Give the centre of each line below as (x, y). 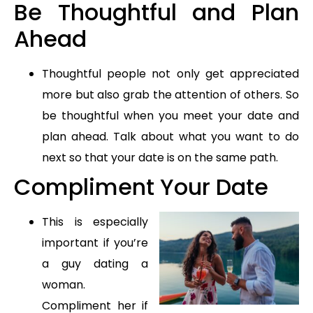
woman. (64, 284)
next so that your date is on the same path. (160, 157)
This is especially (95, 221)
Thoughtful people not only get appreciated (170, 73)
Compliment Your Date (141, 187)
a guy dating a (95, 263)
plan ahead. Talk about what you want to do (170, 136)
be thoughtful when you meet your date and (170, 115)
